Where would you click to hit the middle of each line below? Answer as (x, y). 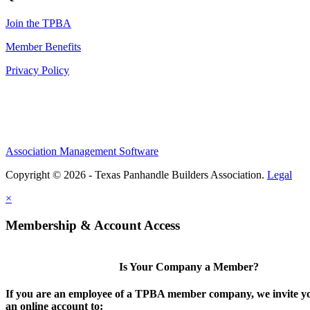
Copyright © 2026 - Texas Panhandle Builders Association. (136, 175)
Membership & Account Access (93, 225)
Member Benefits (43, 47)
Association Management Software (82, 152)
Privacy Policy (37, 71)
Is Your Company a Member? (189, 266)
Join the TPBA (38, 24)
